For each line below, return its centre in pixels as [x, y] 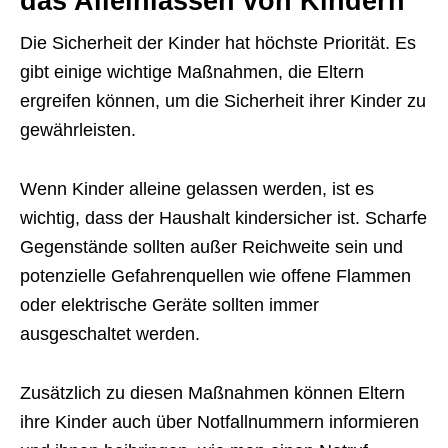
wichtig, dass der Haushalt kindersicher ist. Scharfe [223, 218]
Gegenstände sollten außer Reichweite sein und [211, 247]
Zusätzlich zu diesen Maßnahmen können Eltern [212, 393]
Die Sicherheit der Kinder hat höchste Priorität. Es [218, 43]
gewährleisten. [78, 130]
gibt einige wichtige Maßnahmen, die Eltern [192, 72]
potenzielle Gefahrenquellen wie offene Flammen [215, 276]
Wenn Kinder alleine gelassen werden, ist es [197, 189]
